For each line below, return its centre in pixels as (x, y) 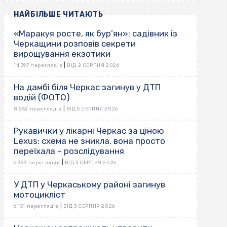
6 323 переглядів (37, 163)
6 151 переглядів (36, 206)
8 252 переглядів (38, 109)
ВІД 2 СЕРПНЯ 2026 (93, 66)
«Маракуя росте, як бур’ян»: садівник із (96, 34)
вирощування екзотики (62, 54)
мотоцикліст (40, 195)
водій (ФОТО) (42, 98)
